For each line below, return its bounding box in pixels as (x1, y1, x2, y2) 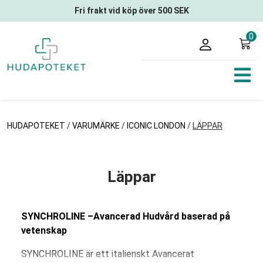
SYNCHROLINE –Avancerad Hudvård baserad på (21, 211, 230, 222)
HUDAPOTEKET (7, 121, 67, 130)
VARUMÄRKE (72, 121, 120, 130)
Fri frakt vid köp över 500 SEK (74, 6, 189, 15)
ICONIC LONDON (127, 121, 186, 130)
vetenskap (21, 225, 67, 236)
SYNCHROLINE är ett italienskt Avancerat (21, 248, 194, 259)
